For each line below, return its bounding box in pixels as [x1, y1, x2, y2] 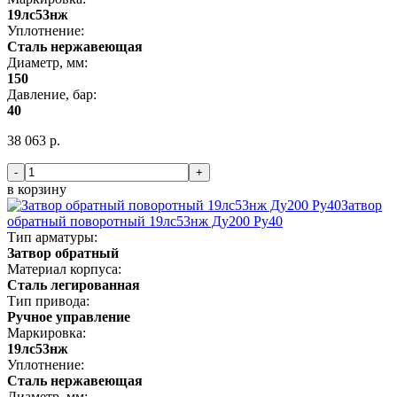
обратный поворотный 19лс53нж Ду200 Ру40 [7, 213, 283, 229]
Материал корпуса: [7, 261, 121, 276]
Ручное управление [7, 308, 130, 324]
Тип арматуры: [7, 229, 97, 245]
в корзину [7, 181, 66, 197]
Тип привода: [7, 292, 90, 308]
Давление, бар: [7, 86, 97, 102]
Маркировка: [7, 324, 86, 340]
